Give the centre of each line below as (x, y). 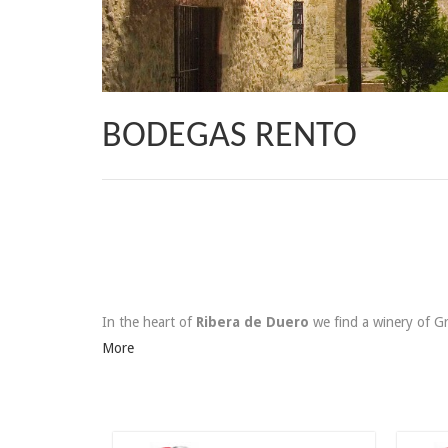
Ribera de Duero (252, 322)
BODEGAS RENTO (229, 137)
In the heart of (149, 322)
